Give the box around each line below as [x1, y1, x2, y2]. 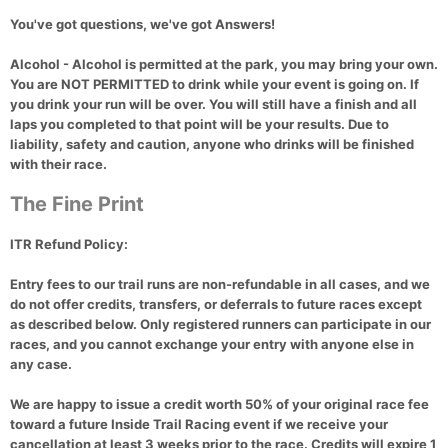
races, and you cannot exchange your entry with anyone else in [10, 336, 414, 353]
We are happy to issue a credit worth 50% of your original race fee [10, 396, 429, 413]
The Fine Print [10, 192, 144, 217]
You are [10, 76, 61, 93]
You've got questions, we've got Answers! [10, 16, 275, 33]
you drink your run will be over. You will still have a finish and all [10, 96, 417, 113]
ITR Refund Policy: [10, 236, 128, 253]
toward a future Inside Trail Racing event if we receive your [10, 416, 388, 433]
